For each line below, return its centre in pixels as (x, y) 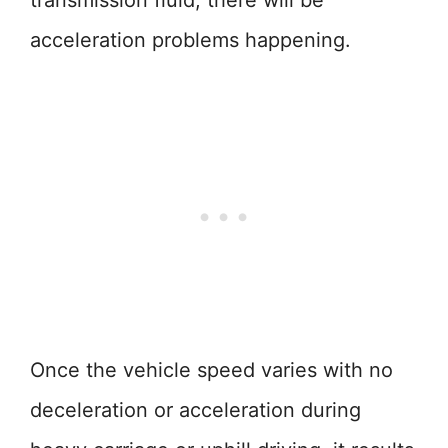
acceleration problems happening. (190, 40)
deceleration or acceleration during (195, 410)
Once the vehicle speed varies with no (211, 370)
